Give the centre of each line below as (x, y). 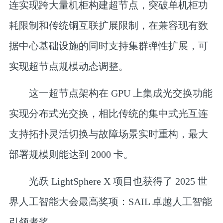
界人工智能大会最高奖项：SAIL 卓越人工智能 (110, 202)
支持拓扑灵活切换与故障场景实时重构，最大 (108, 134)
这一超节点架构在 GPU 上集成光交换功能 (111, 93)
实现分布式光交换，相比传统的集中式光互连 (108, 114)
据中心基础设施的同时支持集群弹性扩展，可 (108, 46)
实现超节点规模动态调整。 (68, 66)
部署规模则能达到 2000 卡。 (71, 155)
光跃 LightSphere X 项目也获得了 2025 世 (108, 181)
